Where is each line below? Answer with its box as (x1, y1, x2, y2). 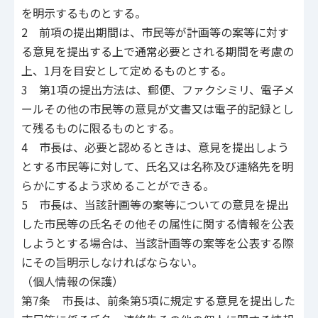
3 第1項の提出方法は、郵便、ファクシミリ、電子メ (21, 81, 295, 99)
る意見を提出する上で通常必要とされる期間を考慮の (21, 43, 294, 60)
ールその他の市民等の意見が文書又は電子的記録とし (21, 100, 294, 118)
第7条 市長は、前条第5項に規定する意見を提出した (21, 292, 295, 309)
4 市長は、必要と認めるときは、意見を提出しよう (21, 138, 289, 156)
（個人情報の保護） (21, 273, 124, 290)
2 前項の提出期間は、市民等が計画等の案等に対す (21, 23, 289, 41)
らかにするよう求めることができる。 (21, 177, 214, 194)
